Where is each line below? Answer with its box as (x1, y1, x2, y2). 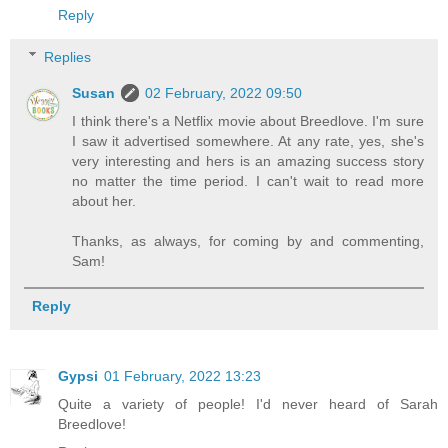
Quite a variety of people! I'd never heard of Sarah (58, 395, 438, 412)
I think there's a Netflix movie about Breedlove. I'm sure (72, 112, 424, 129)
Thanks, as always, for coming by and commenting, (72, 232, 424, 249)
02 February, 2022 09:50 (145, 84, 303, 101)
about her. (72, 192, 137, 209)
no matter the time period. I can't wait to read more (72, 172, 424, 189)
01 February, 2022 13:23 (104, 367, 261, 384)
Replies (44, 48, 92, 65)
